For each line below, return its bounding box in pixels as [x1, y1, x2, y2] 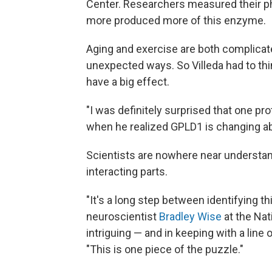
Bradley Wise [159, 210, 222, 223]
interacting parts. [86, 165, 168, 178]
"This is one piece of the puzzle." [86, 243, 243, 256]
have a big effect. [86, 75, 169, 89]
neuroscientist [86, 210, 159, 223]
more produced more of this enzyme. [86, 14, 266, 27]
